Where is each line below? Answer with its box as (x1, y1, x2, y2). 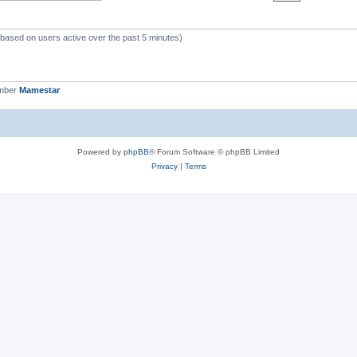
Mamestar (19, 85, 60, 95)
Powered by (77, 147, 124, 156)
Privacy (151, 161, 178, 171)
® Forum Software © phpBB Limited (149, 147, 280, 156)
